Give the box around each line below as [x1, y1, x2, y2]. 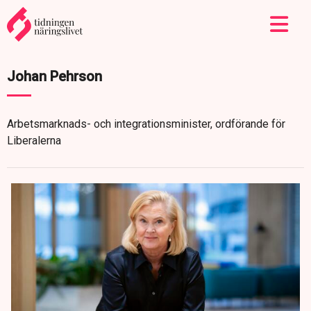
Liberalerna [7, 134, 61, 147]
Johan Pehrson [7, 68, 102, 85]
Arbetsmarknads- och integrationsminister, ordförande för [7, 117, 285, 131]
